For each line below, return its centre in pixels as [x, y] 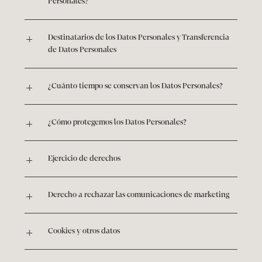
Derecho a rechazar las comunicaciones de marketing [139, 195]
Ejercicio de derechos [85, 158]
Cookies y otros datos [84, 231]
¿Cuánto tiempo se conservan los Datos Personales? [136, 86]
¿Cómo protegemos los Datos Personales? [118, 122]
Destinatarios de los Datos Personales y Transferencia [139, 37]
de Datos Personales [82, 50]
